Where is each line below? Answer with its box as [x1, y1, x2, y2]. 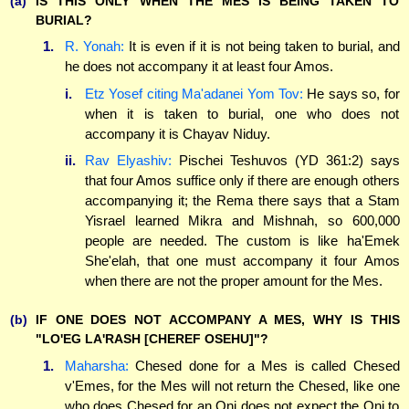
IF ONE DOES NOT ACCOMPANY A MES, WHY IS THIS [36, 312, 400, 328]
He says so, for [302, 85, 400, 101]
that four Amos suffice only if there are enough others [85, 173, 400, 189]
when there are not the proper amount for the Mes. [85, 273, 383, 289]
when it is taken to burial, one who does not [85, 105, 400, 121]
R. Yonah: [64, 38, 124, 55]
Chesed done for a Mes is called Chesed [128, 357, 400, 373]
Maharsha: [64, 357, 129, 373]
